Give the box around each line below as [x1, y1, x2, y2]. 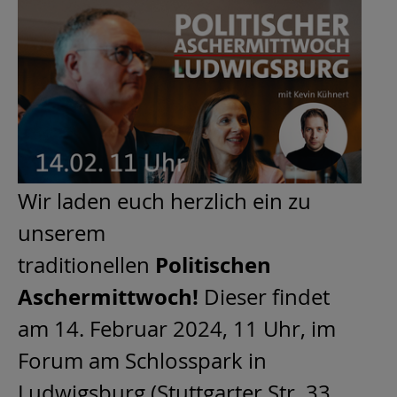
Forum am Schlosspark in [18, 346, 267, 376]
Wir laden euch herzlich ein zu [18, 187, 311, 216]
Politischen [155, 250, 271, 281]
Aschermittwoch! [18, 282, 198, 313]
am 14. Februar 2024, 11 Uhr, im [18, 315, 336, 344]
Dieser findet [198, 283, 330, 312]
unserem [18, 219, 105, 248]
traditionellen [18, 251, 155, 280]
